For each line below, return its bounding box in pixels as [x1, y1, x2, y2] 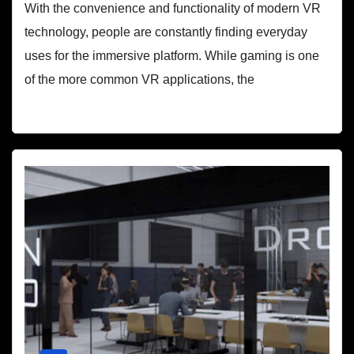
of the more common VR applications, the [24, 73, 254, 87]
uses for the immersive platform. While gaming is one [24, 49, 319, 63]
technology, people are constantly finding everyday [24, 25, 307, 40]
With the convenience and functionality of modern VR [24, 2, 321, 16]
